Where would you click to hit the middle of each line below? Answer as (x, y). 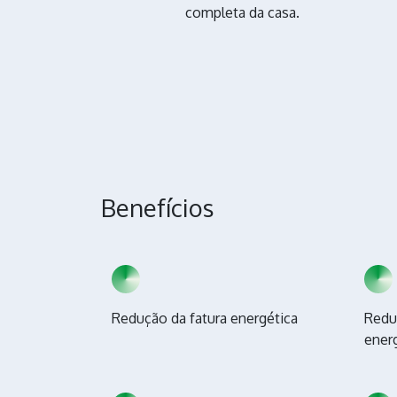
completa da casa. (242, 12)
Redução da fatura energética (205, 318)
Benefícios (157, 207)
